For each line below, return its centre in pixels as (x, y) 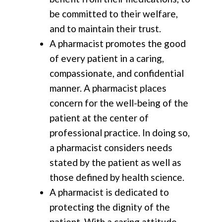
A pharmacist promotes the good (118, 43)
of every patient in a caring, (107, 58)
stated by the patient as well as (115, 162)
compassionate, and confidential (117, 73)
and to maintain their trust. (105, 28)
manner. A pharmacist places (108, 88)
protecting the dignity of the (110, 207)
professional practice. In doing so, (120, 132)
